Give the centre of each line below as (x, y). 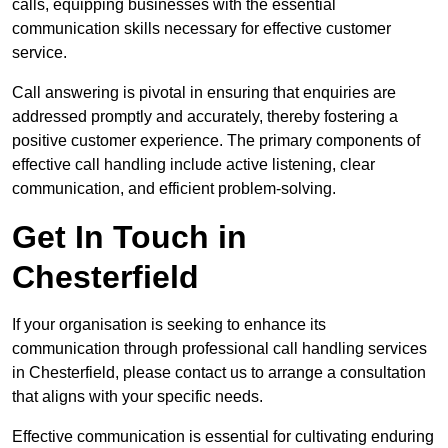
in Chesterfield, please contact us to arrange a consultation (219, 373)
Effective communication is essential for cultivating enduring (223, 437)
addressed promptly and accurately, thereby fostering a (205, 117)
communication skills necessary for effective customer (201, 29)
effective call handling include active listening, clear (193, 165)
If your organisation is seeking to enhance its (169, 325)
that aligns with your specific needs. (137, 397)
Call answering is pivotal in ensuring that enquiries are (204, 93)
